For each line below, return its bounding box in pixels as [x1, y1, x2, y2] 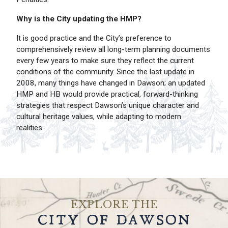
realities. [16, 123, 46, 132]
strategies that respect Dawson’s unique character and [16, 100, 199, 110]
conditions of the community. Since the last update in [16, 67, 194, 76]
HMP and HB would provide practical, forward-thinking [16, 89, 198, 99]
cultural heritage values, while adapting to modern [16, 111, 181, 121]
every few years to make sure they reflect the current [16, 55, 194, 65]
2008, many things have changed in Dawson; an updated [16, 78, 205, 88]
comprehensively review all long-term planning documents [16, 44, 210, 54]
